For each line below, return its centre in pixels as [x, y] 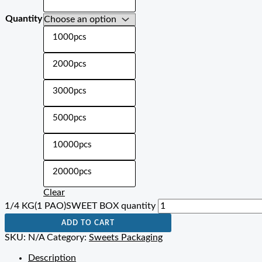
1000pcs [70, 37]
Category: [68, 238]
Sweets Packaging [126, 238]
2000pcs [70, 64]
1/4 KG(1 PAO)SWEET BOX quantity [80, 206]
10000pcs [72, 145]
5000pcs [70, 118]
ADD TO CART [88, 223]
